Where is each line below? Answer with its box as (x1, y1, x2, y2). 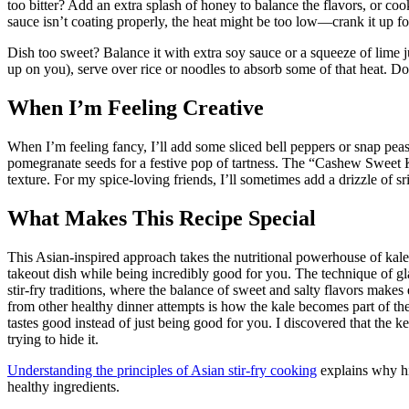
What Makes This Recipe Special (7, 205, 316, 230)
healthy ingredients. (7, 378, 120, 394)
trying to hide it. (7, 330, 99, 347)
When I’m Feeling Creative (7, 95, 264, 120)
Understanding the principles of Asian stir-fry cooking (7, 362, 317, 378)
